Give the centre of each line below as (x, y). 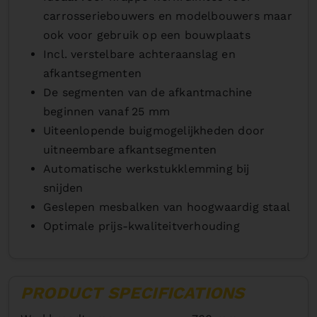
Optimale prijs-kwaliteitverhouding (142, 226)
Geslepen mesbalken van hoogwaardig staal (167, 207)
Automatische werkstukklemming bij (146, 168)
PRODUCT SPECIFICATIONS (133, 293)
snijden (65, 188)
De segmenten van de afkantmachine (148, 92)
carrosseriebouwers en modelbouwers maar (168, 16)
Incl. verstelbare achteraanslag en (139, 54)
